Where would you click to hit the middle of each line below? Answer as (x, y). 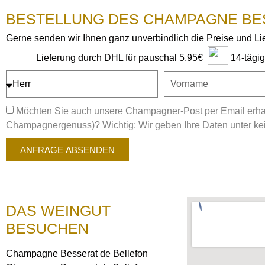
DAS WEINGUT (58, 211)
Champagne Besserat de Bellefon (77, 253)
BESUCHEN (47, 228)
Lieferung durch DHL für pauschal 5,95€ (119, 58)
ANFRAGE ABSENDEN (67, 150)
